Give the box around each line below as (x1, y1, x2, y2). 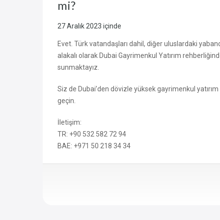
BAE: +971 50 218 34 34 (57, 142, 131, 150)
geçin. (57, 97, 76, 105)
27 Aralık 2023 (57, 22, 102, 30)
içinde (103, 22, 121, 30)
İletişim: (57, 118, 82, 127)
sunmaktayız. (57, 63, 99, 72)
